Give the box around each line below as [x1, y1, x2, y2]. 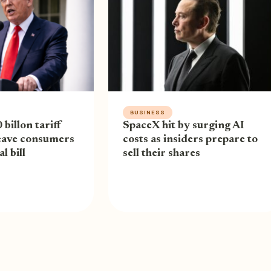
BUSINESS [129, 108, 166, 116]
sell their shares [122, 148, 200, 159]
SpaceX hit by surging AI [122, 120, 244, 131]
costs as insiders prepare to [122, 134, 258, 145]
